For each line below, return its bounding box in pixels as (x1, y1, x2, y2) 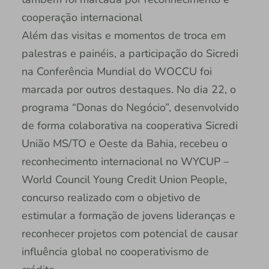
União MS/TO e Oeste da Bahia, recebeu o (21, 136, 228, 151)
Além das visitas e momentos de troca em (21, 28, 226, 43)
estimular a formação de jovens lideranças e (21, 208, 235, 223)
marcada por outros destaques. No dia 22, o (21, 82, 236, 97)
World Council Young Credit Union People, (21, 172, 227, 187)
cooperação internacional (21, 10, 145, 25)
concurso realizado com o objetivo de (21, 190, 201, 205)
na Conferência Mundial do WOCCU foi (21, 64, 212, 79)
